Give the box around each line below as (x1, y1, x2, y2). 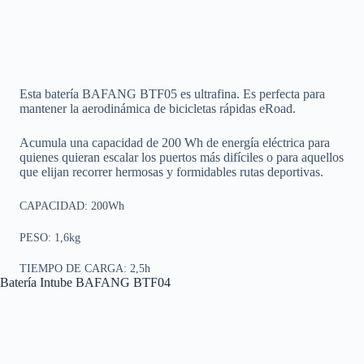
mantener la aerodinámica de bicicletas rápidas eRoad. (19, 101, 296, 115)
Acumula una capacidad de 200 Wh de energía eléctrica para (19, 135, 330, 149)
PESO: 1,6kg (19, 230, 80, 244)
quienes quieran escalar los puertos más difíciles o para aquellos (19, 149, 344, 164)
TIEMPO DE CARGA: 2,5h (19, 262, 150, 275)
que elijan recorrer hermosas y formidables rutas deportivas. (19, 164, 323, 179)
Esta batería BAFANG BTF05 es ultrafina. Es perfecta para (19, 86, 325, 101)
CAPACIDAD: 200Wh (19, 198, 124, 212)
